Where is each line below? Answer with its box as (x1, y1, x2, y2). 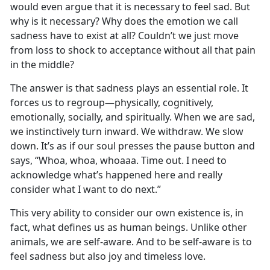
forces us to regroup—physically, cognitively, (10, 96, 213, 110)
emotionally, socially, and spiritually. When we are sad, (10, 110, 255, 124)
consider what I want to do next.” (10, 183, 161, 196)
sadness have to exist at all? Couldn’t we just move (10, 29, 239, 43)
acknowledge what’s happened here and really (10, 168, 222, 182)
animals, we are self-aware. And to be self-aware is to (10, 235, 252, 249)
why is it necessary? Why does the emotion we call (10, 14, 238, 28)
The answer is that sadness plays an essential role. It (10, 81, 248, 95)
